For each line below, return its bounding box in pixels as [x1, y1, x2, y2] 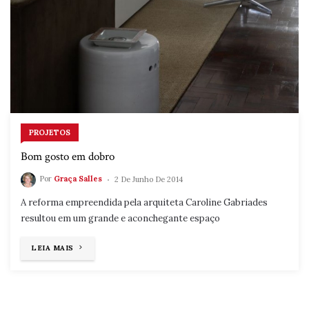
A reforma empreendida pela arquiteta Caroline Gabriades [21, 196, 268, 208]
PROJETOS [29, 127, 70, 137]
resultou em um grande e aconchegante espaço [21, 212, 220, 224]
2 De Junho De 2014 [114, 174, 183, 184]
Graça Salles [54, 174, 102, 184]
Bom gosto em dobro [21, 148, 114, 164]
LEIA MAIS [31, 243, 74, 252]
